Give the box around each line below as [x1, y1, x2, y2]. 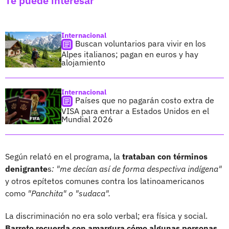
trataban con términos [122, 151, 208, 162]
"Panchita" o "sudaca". [26, 188, 110, 198]
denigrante [5, 163, 48, 174]
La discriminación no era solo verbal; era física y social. [5, 210, 208, 221]
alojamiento [61, 57, 105, 67]
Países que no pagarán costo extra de [75, 95, 214, 105]
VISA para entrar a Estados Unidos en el [61, 105, 209, 116]
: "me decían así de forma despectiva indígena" [52, 163, 222, 174]
